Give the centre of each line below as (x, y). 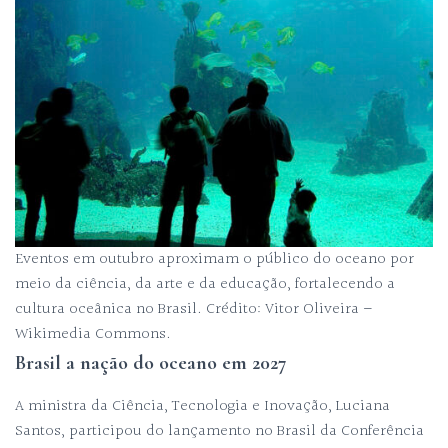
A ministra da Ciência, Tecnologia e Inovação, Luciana (202, 406)
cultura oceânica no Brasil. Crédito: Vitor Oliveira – (193, 309)
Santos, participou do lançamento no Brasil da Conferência (219, 431)
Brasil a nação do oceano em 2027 (151, 362)
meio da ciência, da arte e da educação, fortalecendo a (205, 284)
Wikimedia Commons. (93, 334)
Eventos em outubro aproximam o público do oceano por (214, 259)
